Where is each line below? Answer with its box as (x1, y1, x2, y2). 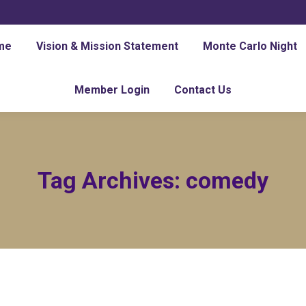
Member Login (74, 83, 150, 96)
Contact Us (173, 83, 232, 96)
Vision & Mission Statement (36, 40, 178, 53)
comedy (186, 167, 268, 194)
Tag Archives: (38, 167, 186, 194)
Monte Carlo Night (203, 40, 297, 53)
